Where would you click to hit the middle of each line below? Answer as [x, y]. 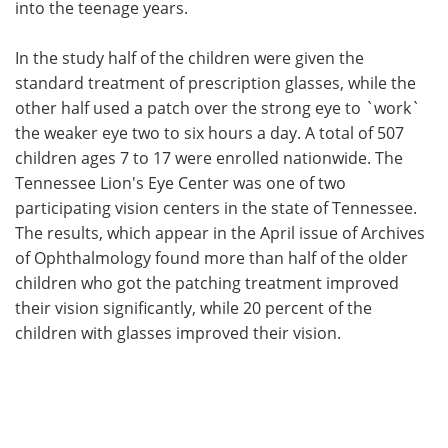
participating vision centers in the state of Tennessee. [216, 207]
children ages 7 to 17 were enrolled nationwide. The [209, 157]
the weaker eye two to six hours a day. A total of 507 [209, 132]
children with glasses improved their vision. [178, 332]
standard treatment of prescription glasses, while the [215, 82]
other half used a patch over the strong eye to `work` [217, 107]
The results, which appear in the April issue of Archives [220, 232]
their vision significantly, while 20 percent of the [193, 307]
